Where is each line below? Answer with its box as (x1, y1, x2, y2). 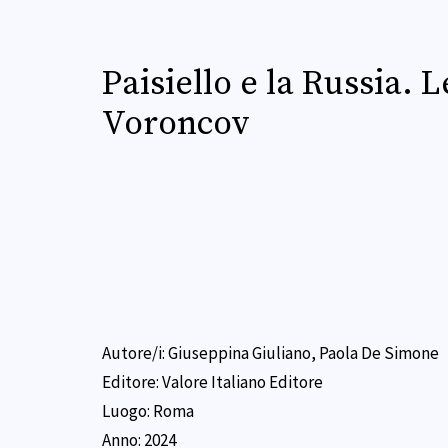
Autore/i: (102, 342, 168, 365)
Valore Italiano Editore (162, 371, 323, 394)
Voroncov (102, 103, 250, 146)
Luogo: (102, 400, 153, 423)
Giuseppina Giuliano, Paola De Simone (168, 342, 439, 365)
